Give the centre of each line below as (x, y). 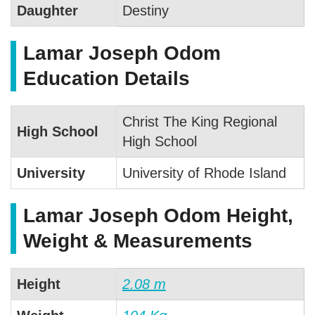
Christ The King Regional (200, 122)
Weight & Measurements (138, 241)
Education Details (107, 79)
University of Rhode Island (204, 173)
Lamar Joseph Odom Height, (158, 216)
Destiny (146, 11)
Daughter (47, 11)
